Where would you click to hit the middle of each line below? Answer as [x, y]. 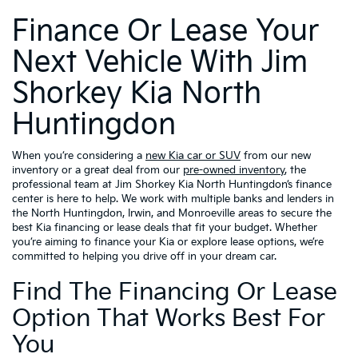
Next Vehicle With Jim [160, 62]
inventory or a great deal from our [97, 170]
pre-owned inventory [234, 170]
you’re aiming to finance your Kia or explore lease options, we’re [168, 242]
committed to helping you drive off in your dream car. [144, 256]
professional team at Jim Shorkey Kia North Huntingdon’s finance [172, 184]
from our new [276, 155]
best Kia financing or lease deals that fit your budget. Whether [165, 227]
